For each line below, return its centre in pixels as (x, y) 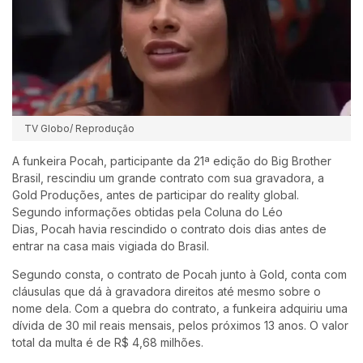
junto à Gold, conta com (282, 274)
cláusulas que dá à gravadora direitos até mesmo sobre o (167, 291)
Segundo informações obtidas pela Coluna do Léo (147, 211)
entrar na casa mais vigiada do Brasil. (111, 246)
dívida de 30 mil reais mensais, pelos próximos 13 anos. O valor (180, 325)
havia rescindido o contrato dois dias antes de (201, 228)
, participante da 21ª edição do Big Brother (218, 160)
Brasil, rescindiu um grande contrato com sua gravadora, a (168, 177)
